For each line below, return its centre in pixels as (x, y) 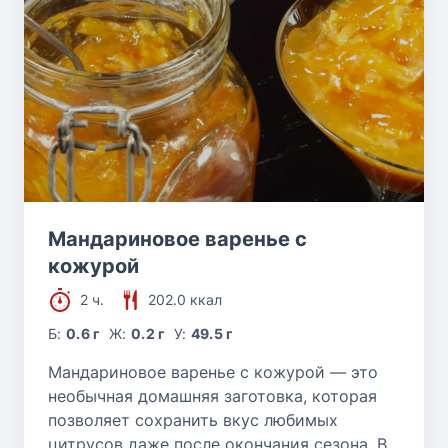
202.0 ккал (185, 299)
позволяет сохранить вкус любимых (193, 419)
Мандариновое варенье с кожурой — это (213, 371)
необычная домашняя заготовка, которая (212, 395)
